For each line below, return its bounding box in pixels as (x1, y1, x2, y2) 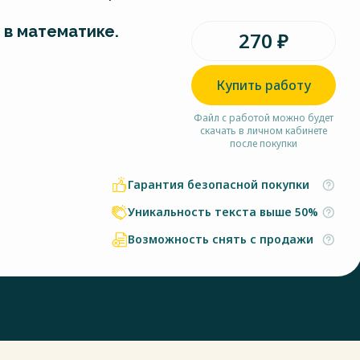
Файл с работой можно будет (194, 111, 333, 125)
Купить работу (216, 76, 311, 94)
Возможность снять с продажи (128, 231, 313, 247)
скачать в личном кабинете (200, 124, 327, 137)
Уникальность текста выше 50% (128, 204, 318, 219)
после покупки (230, 137, 297, 150)
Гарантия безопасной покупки (128, 177, 309, 192)
